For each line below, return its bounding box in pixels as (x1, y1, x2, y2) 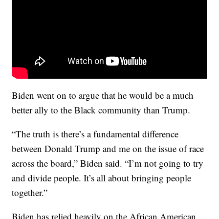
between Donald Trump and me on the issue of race (12, 142, 204, 155)
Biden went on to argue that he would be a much (12, 89, 194, 102)
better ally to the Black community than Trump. (12, 104, 191, 116)
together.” (12, 186, 48, 199)
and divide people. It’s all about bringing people (12, 172, 192, 184)
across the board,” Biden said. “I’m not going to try (12, 157, 204, 170)
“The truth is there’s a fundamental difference (12, 128, 179, 140)
